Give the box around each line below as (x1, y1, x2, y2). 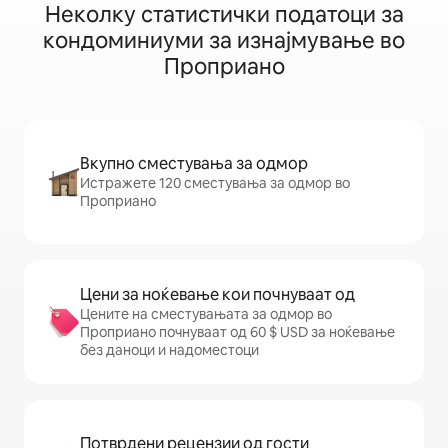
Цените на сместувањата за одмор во (80, 305, 332, 323)
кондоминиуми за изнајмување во (43, 26, 405, 55)
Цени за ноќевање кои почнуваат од (80, 284, 355, 305)
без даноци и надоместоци (80, 341, 259, 359)
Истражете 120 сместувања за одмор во (80, 174, 350, 192)
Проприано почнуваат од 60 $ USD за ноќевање (80, 323, 395, 341)
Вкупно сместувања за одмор (80, 153, 308, 174)
